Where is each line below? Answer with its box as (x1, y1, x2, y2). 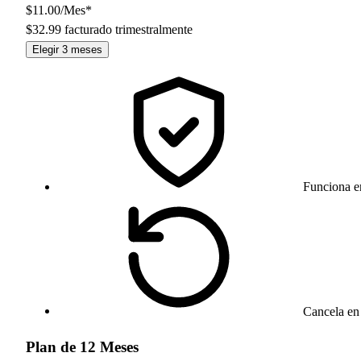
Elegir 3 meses (32, 43, 102, 56)
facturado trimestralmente (64, 22, 193, 36)
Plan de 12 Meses (26, 338, 139, 355)
